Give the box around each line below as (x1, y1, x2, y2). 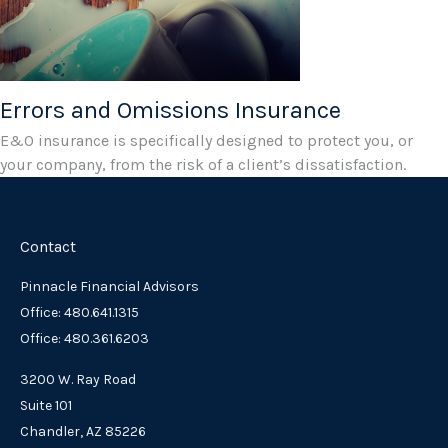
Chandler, (20, 423, 83, 441)
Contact (20, 237, 76, 257)
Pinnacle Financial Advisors (20, 278, 199, 296)
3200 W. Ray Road (20, 371, 136, 389)
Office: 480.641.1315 (20, 304, 139, 322)
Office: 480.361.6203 (20, 330, 149, 348)
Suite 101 (20, 397, 72, 415)
